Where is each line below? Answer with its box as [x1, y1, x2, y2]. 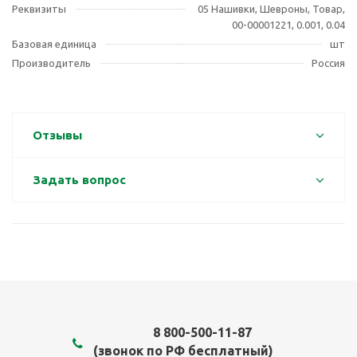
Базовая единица [12, 38, 96, 50]
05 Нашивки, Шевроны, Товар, [198, 3, 345, 15]
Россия [312, 57, 345, 69]
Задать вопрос [33, 173, 126, 187]
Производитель [12, 57, 91, 69]
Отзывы [33, 128, 82, 143]
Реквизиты [12, 3, 66, 15]
